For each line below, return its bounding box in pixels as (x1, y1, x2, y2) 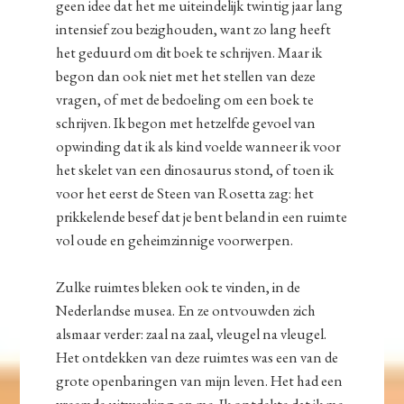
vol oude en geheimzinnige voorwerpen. (56, 230, 294, 251)
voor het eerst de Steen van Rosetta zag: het (56, 183, 315, 204)
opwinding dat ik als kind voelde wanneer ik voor (56, 136, 342, 157)
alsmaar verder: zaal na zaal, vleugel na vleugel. (56, 324, 327, 344)
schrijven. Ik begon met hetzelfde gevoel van (56, 113, 317, 133)
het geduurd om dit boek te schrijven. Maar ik (56, 42, 323, 63)
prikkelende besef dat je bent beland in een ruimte (56, 207, 348, 227)
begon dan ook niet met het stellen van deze (56, 66, 317, 87)
